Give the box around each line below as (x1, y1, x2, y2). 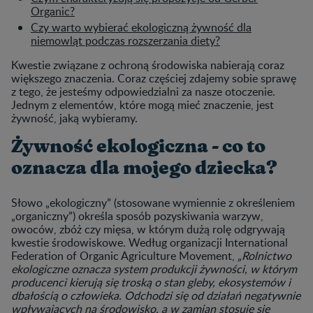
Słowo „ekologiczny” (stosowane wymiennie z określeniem (11, 194, 295, 210)
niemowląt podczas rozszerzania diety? (31, 32, 220, 48)
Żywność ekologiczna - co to (11, 137, 265, 156)
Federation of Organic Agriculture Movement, (11, 247, 238, 263)
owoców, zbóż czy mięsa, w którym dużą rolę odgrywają (11, 221, 285, 237)
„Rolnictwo (238, 247, 291, 263)
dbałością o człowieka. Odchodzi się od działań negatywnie (11, 287, 300, 303)
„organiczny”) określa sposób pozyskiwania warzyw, (11, 208, 263, 224)
